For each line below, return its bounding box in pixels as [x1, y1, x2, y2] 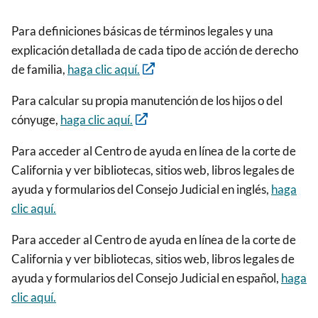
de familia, [11, 61, 67, 77]
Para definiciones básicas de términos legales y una [11, 23, 273, 38]
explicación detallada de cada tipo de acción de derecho [11, 42, 298, 57]
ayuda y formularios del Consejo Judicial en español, [11, 270, 281, 286]
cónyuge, [11, 111, 60, 127]
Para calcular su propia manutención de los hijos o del [11, 92, 283, 108]
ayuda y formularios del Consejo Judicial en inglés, [11, 181, 271, 197]
